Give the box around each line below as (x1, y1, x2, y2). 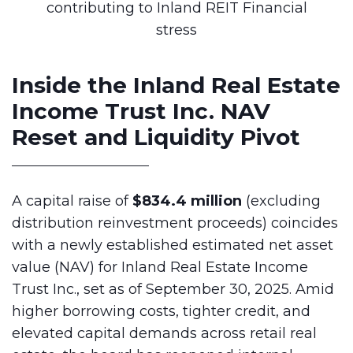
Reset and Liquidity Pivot (12, 124, 300, 150)
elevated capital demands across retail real (12, 325, 317, 342)
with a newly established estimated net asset (12, 236, 333, 254)
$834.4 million (132, 192, 242, 210)
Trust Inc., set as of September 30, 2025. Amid (12, 281, 334, 298)
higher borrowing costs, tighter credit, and (12, 303, 310, 320)
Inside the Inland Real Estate (12, 72, 340, 98)
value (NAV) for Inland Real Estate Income (12, 258, 308, 276)
